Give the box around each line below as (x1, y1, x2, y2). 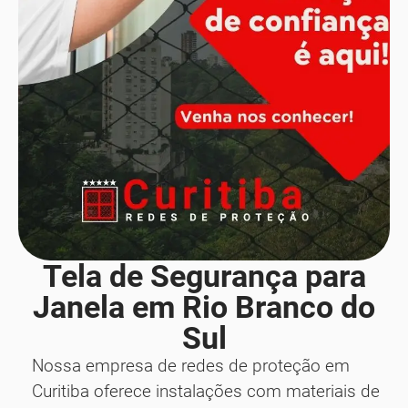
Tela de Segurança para (42, 257, 366, 294)
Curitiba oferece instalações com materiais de (32, 380, 380, 402)
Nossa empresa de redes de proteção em (32, 354, 350, 376)
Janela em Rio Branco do (33, 288, 375, 325)
